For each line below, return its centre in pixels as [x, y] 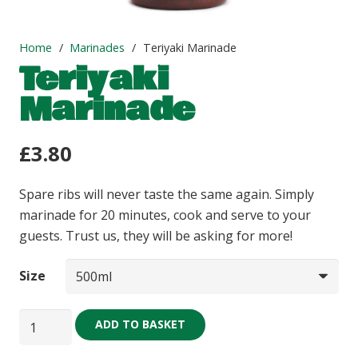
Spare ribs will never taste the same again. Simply [167, 194]
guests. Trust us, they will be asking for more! [156, 235]
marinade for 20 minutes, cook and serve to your [165, 215]
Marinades [97, 48]
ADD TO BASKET [140, 324]
